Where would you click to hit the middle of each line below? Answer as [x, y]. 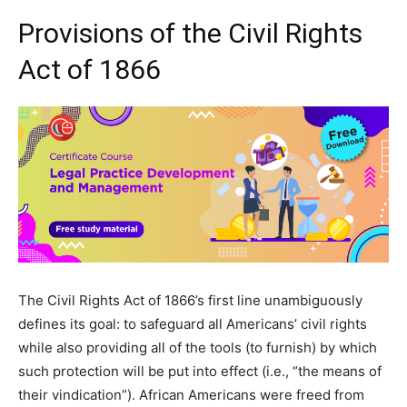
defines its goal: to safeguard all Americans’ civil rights [193, 324]
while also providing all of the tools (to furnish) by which [198, 348]
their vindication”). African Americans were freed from [191, 395]
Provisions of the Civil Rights [190, 34]
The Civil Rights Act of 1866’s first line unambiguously [190, 301]
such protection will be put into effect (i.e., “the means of [200, 372]
